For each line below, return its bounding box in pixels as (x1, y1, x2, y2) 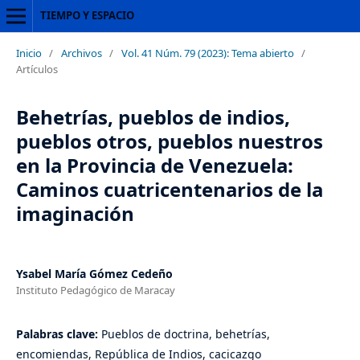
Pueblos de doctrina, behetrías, (100, 325, 270, 342)
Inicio (15, 45, 42, 60)
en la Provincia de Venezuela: (15, 151, 293, 178)
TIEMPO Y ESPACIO (39, 8, 134, 22)
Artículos (15, 61, 58, 76)
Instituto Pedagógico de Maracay (15, 282, 175, 297)
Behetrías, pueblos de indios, (15, 103, 290, 130)
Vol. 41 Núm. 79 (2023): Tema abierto (121, 45, 294, 60)
